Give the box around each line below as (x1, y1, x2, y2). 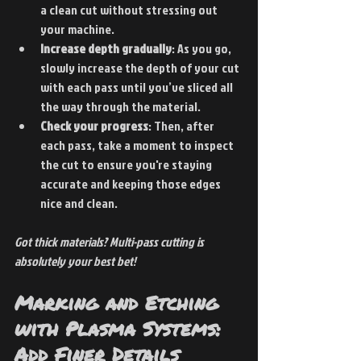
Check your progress (40, 116, 148, 135)
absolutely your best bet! (15, 251, 136, 270)
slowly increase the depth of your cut (40, 58, 242, 77)
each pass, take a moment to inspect (40, 135, 236, 154)
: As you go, (172, 39, 234, 57)
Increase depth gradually (40, 39, 172, 57)
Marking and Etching (15, 288, 226, 317)
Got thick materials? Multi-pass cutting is (15, 232, 206, 251)
